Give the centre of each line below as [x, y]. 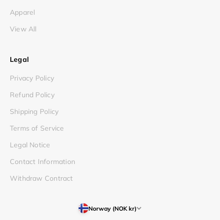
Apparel [23, 13]
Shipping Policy [34, 112]
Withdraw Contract [41, 179]
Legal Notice [30, 145]
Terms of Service [37, 128]
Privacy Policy [32, 78]
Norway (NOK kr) [112, 208]
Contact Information [42, 162]
